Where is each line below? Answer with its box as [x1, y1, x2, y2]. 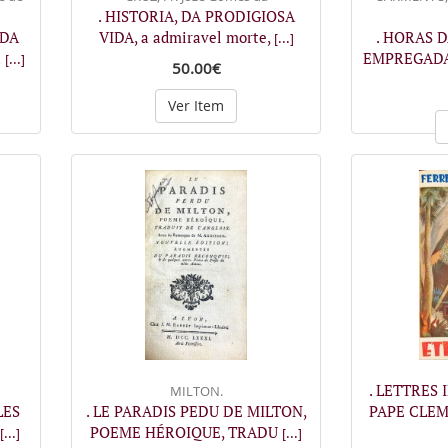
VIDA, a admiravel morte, [98, 27, 274, 47]
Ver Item [168, 96, 224, 115]
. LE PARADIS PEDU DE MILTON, [85, 400, 307, 421]
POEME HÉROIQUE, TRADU [90, 421, 282, 442]
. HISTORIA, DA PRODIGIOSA [97, 6, 295, 26]
